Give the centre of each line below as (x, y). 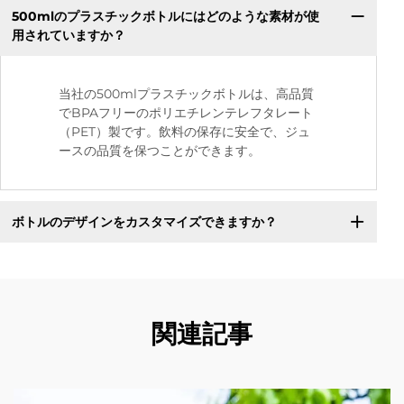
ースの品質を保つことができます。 (160, 151)
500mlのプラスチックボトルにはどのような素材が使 (165, 16)
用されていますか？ (68, 35)
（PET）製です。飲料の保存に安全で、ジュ (184, 132)
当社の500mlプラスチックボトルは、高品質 (186, 94)
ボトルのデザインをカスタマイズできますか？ (144, 221)
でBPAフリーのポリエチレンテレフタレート (186, 113)
